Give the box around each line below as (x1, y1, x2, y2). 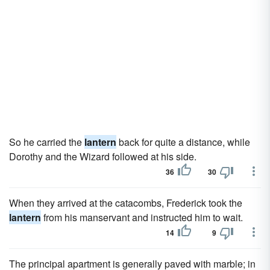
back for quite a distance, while (116, 135, 250, 149)
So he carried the (9, 135, 84, 149)
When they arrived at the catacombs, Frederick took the (9, 196, 242, 210)
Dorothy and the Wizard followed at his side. (9, 149, 196, 163)
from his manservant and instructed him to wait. (41, 210, 243, 224)
